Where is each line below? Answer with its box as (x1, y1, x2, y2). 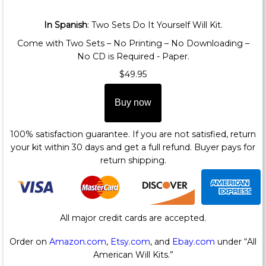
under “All (215, 236, 256, 247)
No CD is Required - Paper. (77, 50, 189, 62)
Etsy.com (110, 236, 150, 247)
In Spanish (43, 20, 87, 31)
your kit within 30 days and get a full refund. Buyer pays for (11, 141, 255, 153)
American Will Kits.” (93, 249, 173, 260)
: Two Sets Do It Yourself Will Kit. (87, 20, 223, 31)
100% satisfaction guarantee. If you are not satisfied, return (10, 128, 256, 140)
